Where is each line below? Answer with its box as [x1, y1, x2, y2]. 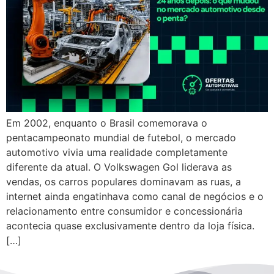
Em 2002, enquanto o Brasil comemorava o [6, 117, 207, 130]
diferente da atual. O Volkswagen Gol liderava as [6, 161, 232, 174]
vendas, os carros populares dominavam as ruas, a [6, 176, 241, 188]
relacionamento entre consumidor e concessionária [6, 205, 243, 218]
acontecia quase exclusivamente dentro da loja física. [6, 220, 254, 232]
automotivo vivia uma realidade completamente [6, 146, 228, 159]
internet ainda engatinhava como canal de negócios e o [6, 190, 264, 203]
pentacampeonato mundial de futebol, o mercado [6, 131, 236, 144]
